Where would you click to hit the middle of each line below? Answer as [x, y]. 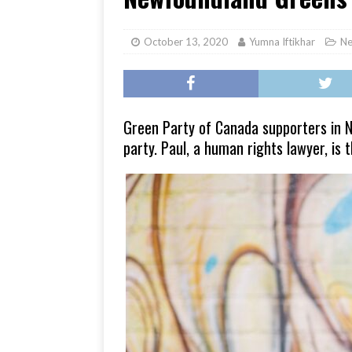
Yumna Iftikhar [282, 42]
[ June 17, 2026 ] [266, 13]
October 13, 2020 [186, 42]
